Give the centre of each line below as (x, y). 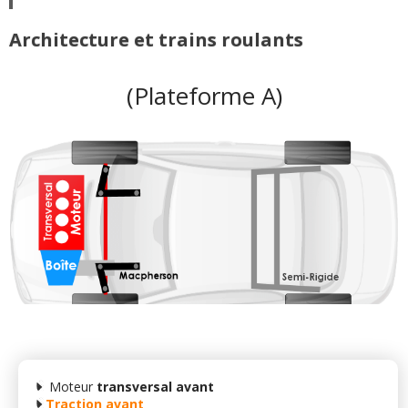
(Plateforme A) (204, 96)
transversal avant (155, 387)
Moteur (71, 387)
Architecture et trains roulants (156, 40)
